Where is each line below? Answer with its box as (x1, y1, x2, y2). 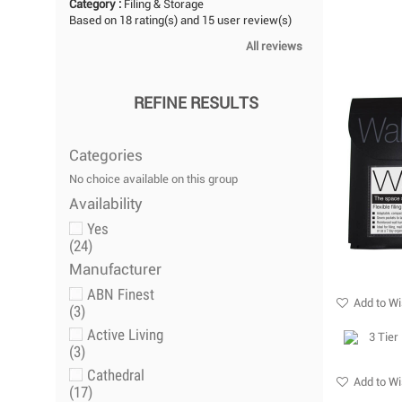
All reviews (245, 40, 305, 54)
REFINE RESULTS (133, 96, 258, 113)
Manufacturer (69, 262, 162, 279)
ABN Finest (87, 285, 154, 304)
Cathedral (87, 366, 144, 385)
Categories (69, 148, 143, 165)
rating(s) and (132, 15, 202, 28)
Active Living (87, 326, 163, 345)
